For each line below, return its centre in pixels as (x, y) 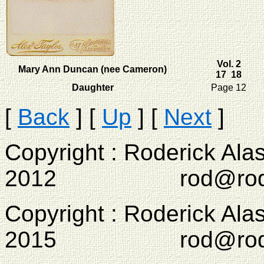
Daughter (93, 88)
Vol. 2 (229, 64)
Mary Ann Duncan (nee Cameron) (93, 69)
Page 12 (229, 88)
